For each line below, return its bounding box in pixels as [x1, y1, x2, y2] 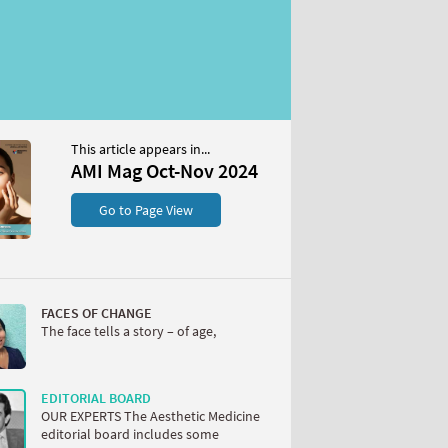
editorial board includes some [41, 425, 219, 443]
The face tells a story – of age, [41, 322, 216, 340]
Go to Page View [99, 201, 193, 219]
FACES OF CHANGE [41, 304, 152, 322]
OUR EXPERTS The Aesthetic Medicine [41, 407, 260, 425]
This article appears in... [71, 140, 210, 158]
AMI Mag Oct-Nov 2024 [71, 158, 258, 183]
